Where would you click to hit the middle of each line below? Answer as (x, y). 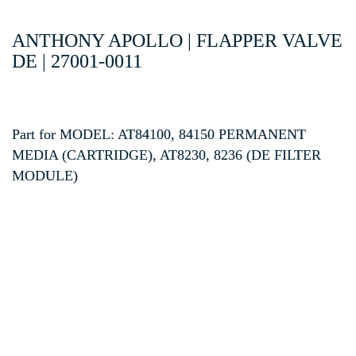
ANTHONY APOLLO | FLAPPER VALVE (177, 40)
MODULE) (45, 175)
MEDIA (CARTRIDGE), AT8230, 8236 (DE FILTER (166, 155)
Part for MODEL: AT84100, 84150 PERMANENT (159, 134)
